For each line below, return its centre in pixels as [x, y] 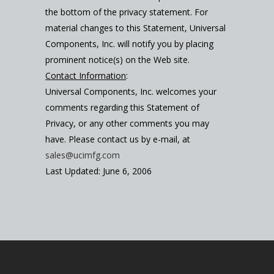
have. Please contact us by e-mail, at [118, 139]
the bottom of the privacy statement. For [127, 12]
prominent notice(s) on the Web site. [117, 60]
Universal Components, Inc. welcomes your [131, 92]
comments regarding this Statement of [122, 108]
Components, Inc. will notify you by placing [129, 44]
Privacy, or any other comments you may [127, 124]
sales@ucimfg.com [83, 155]
